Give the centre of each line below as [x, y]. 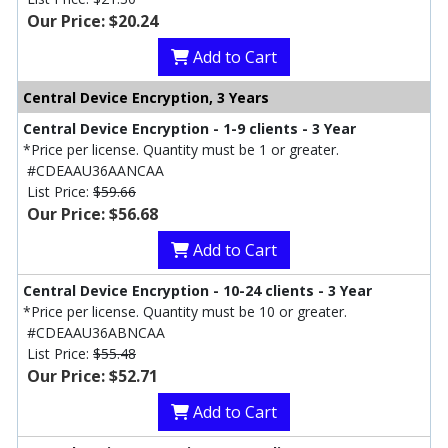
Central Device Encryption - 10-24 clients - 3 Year [197, 291]
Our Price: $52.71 [92, 376]
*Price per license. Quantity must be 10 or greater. [185, 312]
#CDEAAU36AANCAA [95, 171]
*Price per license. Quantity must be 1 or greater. [181, 150]
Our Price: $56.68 [92, 214]
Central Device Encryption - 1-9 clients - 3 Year [189, 129]
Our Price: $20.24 [92, 21]
